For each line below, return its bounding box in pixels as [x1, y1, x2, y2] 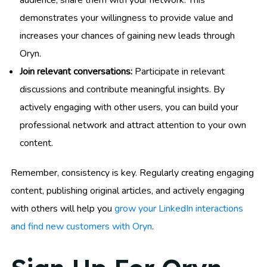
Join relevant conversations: [20, 65, 132, 79]
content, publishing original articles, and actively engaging [11, 184, 244, 198]
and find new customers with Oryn [11, 220, 152, 234]
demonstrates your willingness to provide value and [20, 11, 233, 25]
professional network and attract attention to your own [20, 119, 246, 132]
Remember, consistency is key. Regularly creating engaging [11, 166, 254, 180]
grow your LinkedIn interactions [114, 202, 243, 216]
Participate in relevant [132, 65, 225, 79]
